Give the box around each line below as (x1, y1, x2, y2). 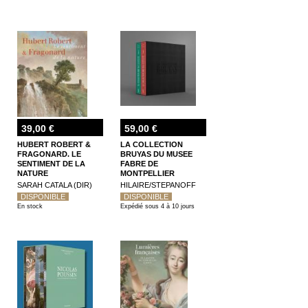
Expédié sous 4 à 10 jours (120, 202, 195, 210)
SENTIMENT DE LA (17, 159, 85, 168)
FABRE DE (120, 159, 158, 168)
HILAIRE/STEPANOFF (120, 180, 196, 189)
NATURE (17, 168, 48, 177)
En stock (17, 202, 43, 210)
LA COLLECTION (120, 140, 183, 148)
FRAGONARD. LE (17, 149, 81, 158)
